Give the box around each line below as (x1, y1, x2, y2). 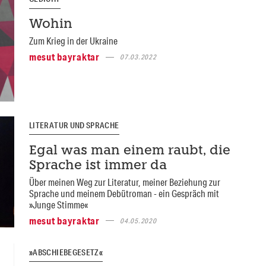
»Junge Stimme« (28, 198, 88, 211)
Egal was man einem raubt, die (28, 144, 230, 157)
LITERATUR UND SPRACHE (28, 119, 119, 131)
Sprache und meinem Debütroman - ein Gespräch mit (28, 186, 219, 199)
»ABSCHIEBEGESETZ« (28, 246, 103, 258)
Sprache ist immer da (28, 159, 167, 172)
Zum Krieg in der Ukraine (28, 34, 118, 47)
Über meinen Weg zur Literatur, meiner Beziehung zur (28, 175, 220, 188)
